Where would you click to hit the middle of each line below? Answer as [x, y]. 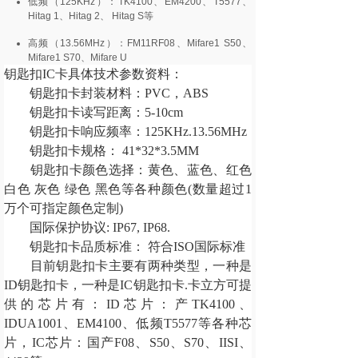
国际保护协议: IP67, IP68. [87, 227]
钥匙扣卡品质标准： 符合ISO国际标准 [125, 247]
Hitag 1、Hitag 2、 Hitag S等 [91, 16]
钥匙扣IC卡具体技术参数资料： [93, 74]
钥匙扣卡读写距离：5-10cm [93, 112]
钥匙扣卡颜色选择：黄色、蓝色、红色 [128, 170]
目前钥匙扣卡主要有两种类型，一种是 [128, 266]
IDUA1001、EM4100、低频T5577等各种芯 [128, 323]
